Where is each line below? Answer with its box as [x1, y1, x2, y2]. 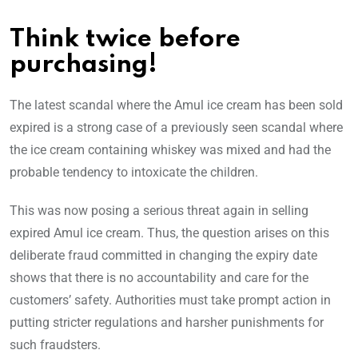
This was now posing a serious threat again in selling [10, 203, 308, 219]
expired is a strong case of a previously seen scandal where [10, 120, 343, 136]
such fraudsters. [10, 337, 101, 353]
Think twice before [10, 27, 241, 53]
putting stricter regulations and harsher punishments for [10, 315, 324, 331]
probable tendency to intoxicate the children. [10, 165, 258, 181]
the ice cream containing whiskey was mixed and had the [10, 142, 331, 158]
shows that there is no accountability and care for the [10, 270, 308, 286]
